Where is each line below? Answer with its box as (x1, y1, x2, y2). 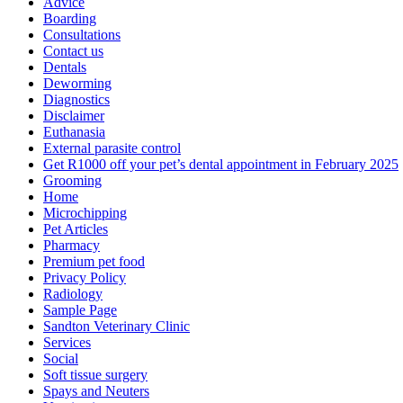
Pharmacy (43, 237, 100, 253)
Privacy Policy (43, 270, 126, 285)
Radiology (43, 286, 103, 301)
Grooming (43, 173, 102, 188)
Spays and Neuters (43, 383, 149, 399)
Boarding (43, 11, 96, 26)
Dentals (43, 59, 86, 75)
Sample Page (43, 302, 117, 318)
